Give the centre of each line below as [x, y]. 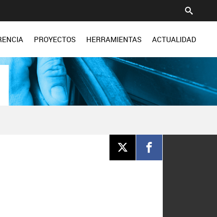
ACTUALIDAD [174, 39]
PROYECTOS [55, 39]
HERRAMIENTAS [114, 39]
